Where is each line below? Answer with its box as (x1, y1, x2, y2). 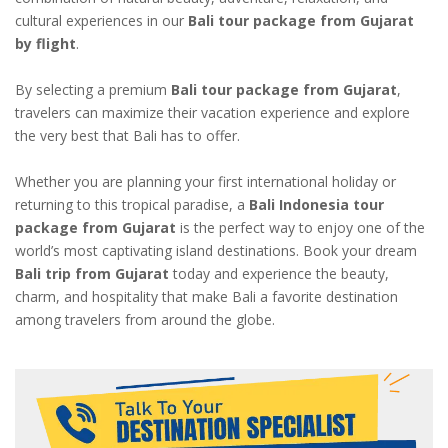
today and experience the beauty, (169, 264, 389, 284)
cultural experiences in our (15, 11, 188, 31)
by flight (15, 34, 76, 54)
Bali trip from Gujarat (15, 264, 169, 284)
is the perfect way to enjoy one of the (176, 218, 425, 238)
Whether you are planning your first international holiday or (15, 172, 396, 192)
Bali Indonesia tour (249, 195, 384, 215)
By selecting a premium (15, 80, 171, 100)
